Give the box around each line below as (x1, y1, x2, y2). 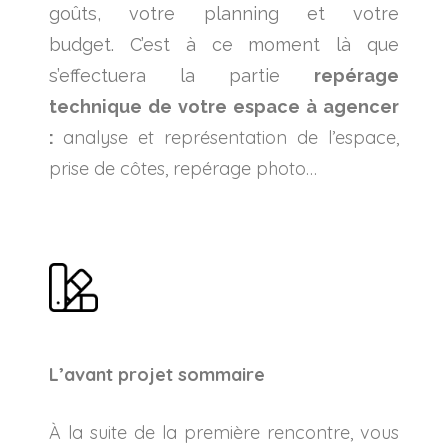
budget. (49, 33, 130, 55)
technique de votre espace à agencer (49, 95, 399, 117)
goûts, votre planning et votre (49, 2, 399, 24)
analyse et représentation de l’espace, (63, 125, 399, 149)
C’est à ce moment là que (129, 33, 400, 55)
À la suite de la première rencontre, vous (49, 420, 399, 444)
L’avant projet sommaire (49, 362, 265, 386)
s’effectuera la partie (49, 64, 314, 86)
